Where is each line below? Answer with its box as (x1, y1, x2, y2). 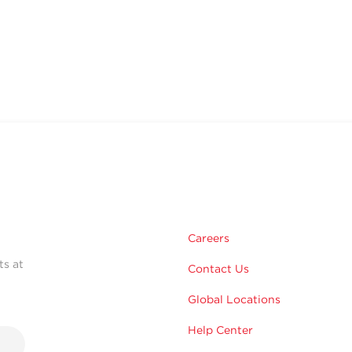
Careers (188, 232, 229, 245)
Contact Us (188, 262, 249, 276)
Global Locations (188, 293, 280, 306)
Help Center (188, 324, 253, 337)
